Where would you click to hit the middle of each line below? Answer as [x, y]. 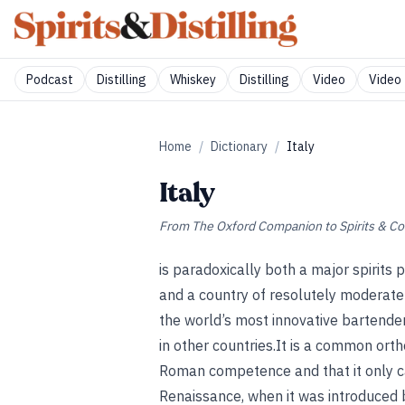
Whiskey [193, 80]
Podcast [50, 80]
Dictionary [239, 146]
